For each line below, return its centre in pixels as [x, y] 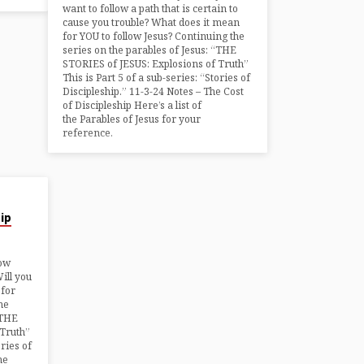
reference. [88, 132]
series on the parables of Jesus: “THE [150, 50]
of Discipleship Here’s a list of [132, 105]
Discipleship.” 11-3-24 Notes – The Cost [154, 91]
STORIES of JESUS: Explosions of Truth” [156, 63]
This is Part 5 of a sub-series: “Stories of [157, 77]
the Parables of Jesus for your [132, 119]
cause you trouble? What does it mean [152, 22]
